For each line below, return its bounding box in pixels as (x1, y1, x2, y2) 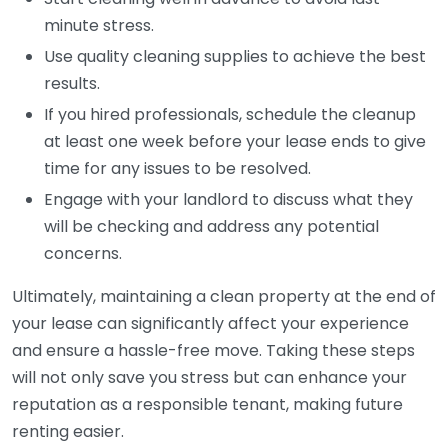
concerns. (44, 242, 122, 265)
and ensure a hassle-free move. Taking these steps (12, 339, 415, 362)
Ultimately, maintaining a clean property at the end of (12, 285, 436, 308)
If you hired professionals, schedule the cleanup (44, 103, 416, 126)
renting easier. (12, 420, 124, 443)
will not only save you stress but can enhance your (12, 366, 407, 389)
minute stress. (44, 14, 154, 37)
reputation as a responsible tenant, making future (12, 393, 403, 416)
